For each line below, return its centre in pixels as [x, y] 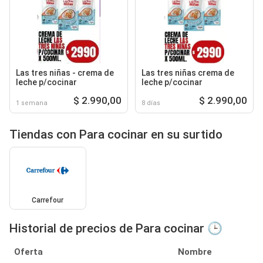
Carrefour [48, 200]
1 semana [32, 103]
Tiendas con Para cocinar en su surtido [116, 134]
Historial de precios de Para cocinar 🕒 [116, 229]
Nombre [195, 252]
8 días [151, 103]
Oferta [28, 252]
